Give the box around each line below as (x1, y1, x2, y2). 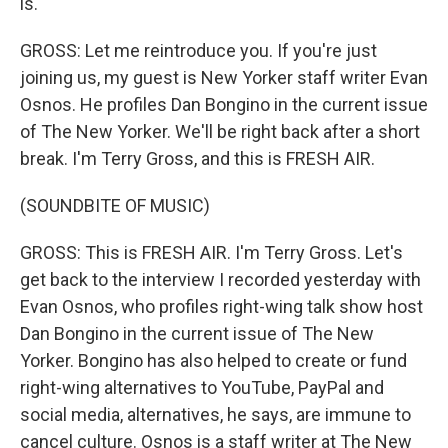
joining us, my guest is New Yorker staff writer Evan (20, 67, 428, 88)
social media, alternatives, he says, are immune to (20, 404, 411, 425)
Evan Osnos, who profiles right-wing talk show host (20, 296, 423, 317)
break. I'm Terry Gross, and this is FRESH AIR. (20, 148, 375, 169)
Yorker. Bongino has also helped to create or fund (20, 350, 407, 371)
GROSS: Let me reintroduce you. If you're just (20, 40, 377, 61)
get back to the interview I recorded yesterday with (20, 269, 421, 290)
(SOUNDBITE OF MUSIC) (20, 195, 210, 216)
